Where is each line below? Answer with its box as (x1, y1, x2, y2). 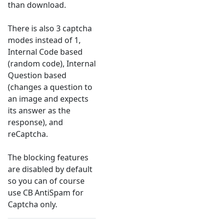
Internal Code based (8, 46, 83, 58)
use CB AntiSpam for (8, 187, 84, 198)
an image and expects (8, 93, 88, 105)
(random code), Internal (8, 58, 96, 69)
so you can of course (8, 175, 85, 187)
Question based (8, 70, 66, 81)
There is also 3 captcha (8, 23, 92, 34)
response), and (8, 117, 63, 128)
